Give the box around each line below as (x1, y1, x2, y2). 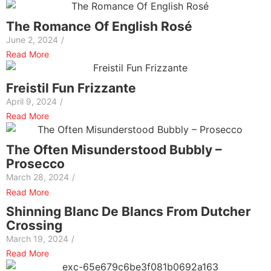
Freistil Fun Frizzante (6, 80, 136, 96)
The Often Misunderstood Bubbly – (6, 142, 222, 158)
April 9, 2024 (6, 96, 57, 107)
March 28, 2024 (6, 172, 69, 183)
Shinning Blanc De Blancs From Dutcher (6, 203, 251, 219)
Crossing (6, 217, 62, 233)
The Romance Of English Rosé (6, 19, 192, 34)
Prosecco (6, 156, 65, 172)
